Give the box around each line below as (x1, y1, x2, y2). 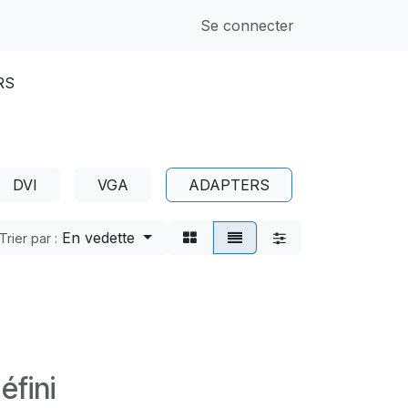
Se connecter (200, 16, 294, 35)
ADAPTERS (189, 176, 270, 194)
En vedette (62, 229, 136, 247)
